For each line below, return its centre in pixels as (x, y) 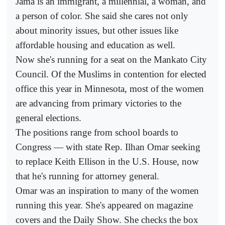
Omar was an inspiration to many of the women (107, 190)
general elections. (48, 118)
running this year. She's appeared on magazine (104, 205)
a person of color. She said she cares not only (102, 16)
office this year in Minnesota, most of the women (110, 88)
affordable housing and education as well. (95, 45)
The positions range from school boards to (97, 132)
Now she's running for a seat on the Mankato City (111, 59)
